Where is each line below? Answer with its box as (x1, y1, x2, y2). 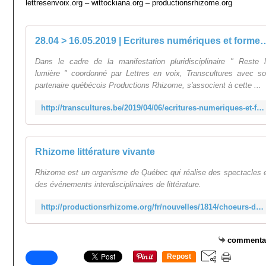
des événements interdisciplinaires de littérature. (35, 180, 201, 189)
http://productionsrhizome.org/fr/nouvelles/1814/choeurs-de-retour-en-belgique (256, 202, 264, 211)
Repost (167, 252, 191, 261)
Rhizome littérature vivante (35, 147, 155, 157)
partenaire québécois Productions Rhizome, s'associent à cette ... (35, 81, 261, 90)
